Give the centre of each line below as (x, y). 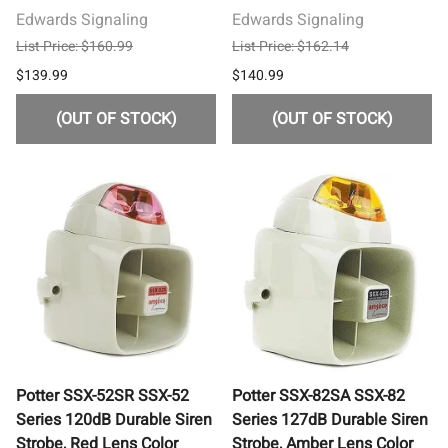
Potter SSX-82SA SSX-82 (318, 395)
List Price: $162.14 (290, 46)
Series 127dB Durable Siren (330, 419)
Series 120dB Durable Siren (114, 419)
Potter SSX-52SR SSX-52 (102, 395)
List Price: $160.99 (74, 46)
